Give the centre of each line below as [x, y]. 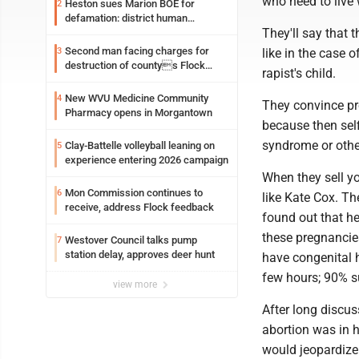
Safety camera [99, 80]
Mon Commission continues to [134, 193]
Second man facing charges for [137, 51]
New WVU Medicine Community [137, 98]
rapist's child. [299, 73]
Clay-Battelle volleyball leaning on [140, 145]
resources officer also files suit [137, 32]
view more [136, 284]
